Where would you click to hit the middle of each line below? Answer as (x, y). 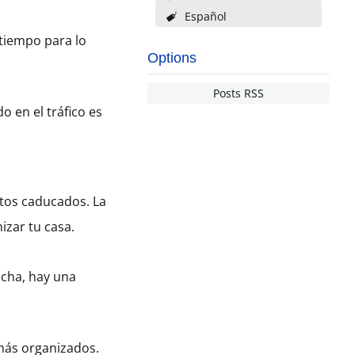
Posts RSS (239, 93)
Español (205, 16)
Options (172, 58)
